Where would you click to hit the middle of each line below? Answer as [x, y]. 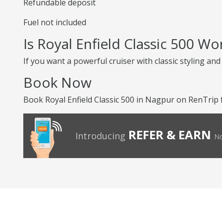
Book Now [57, 82]
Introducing [100, 136]
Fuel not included [55, 22]
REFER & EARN [170, 135]
